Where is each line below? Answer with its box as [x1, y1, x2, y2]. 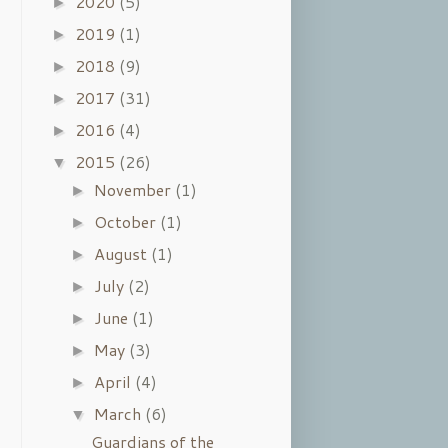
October [94, 209, 161, 233]
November [94, 177, 176, 201]
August [94, 241, 152, 265]
